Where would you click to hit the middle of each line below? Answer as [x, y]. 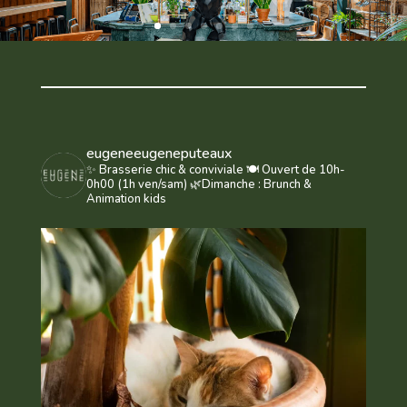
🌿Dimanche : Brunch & [249, 185]
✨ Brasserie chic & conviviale [166, 170]
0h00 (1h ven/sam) [136, 185]
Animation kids [126, 199]
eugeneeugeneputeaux [159, 154]
